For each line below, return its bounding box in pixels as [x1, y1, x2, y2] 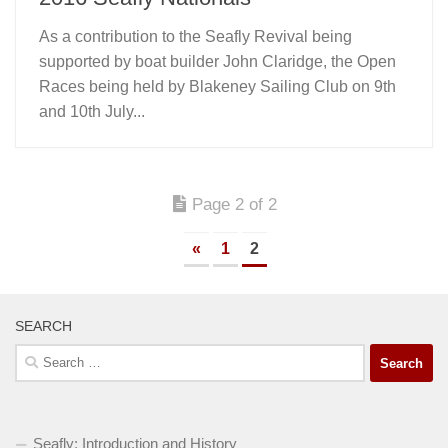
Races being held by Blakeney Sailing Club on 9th [39, 78, 396, 96]
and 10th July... [39, 103, 145, 121]
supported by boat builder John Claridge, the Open [39, 53, 396, 71]
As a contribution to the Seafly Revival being [39, 28, 352, 46]
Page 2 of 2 [192, 195, 277, 215]
